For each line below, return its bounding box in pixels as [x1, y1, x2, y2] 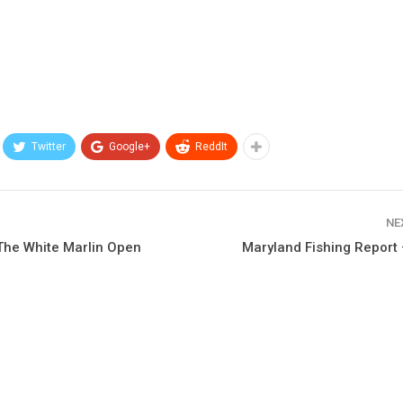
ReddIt [195, 139, 228, 153]
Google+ [109, 139, 151, 153]
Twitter [31, 139, 67, 153]
